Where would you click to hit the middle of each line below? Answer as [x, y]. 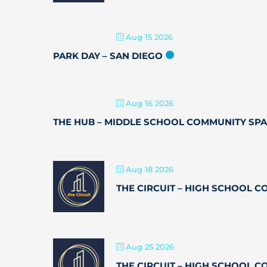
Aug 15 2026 [149, 37]
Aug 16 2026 [150, 103]
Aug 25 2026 [150, 247]
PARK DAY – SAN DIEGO [108, 56]
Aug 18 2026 [150, 169]
